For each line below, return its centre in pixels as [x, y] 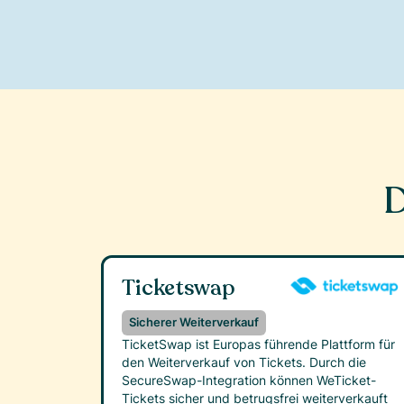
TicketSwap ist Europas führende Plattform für [258, 344]
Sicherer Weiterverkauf [194, 323]
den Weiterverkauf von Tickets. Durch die [244, 363]
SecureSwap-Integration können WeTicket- [249, 381]
